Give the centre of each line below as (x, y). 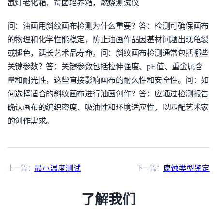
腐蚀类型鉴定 (186, 168)
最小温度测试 (58, 168)
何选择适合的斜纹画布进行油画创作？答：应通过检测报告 (108, 94)
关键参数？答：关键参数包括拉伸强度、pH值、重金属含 (105, 67)
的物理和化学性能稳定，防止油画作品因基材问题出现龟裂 (108, 39)
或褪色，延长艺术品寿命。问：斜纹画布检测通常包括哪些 (108, 53)
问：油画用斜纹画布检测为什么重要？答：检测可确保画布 (108, 26)
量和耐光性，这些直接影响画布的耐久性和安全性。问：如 (108, 80)
